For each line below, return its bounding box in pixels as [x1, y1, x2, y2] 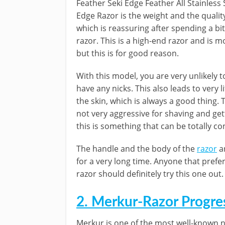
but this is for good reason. [76, 48, 179, 59]
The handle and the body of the [76, 143, 197, 154]
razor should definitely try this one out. [76, 168, 223, 179]
